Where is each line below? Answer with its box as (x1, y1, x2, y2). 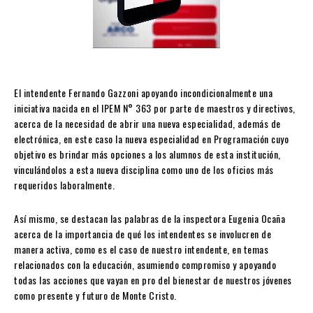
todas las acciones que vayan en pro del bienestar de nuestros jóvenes (14, 272, 292, 288)
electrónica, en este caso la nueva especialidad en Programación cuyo (14, 131, 289, 147)
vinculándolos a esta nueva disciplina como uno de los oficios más (14, 162, 274, 177)
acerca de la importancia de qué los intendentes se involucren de (14, 226, 271, 242)
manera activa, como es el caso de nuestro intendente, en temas (14, 242, 268, 257)
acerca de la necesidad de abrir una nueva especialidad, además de (14, 116, 281, 131)
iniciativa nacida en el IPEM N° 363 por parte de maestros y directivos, (14, 101, 296, 116)
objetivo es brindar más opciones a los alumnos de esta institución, (14, 147, 281, 162)
